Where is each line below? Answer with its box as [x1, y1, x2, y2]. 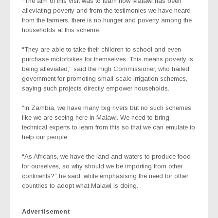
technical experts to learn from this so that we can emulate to [22, 123, 195, 131]
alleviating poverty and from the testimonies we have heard [22, 6, 191, 14]
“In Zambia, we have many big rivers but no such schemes [22, 104, 191, 111]
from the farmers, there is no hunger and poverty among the [22, 16, 192, 24]
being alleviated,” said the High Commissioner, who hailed [22, 65, 189, 73]
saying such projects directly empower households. [22, 84, 169, 92]
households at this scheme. [22, 26, 100, 34]
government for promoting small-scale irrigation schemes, [22, 74, 187, 82]
